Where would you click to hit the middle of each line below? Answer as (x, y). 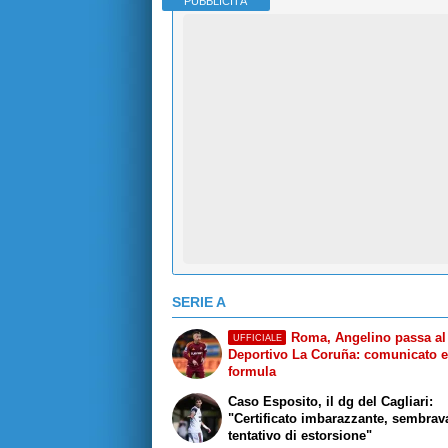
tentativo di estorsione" (300, 435)
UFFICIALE (257, 337)
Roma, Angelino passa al (368, 337)
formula (252, 371)
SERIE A (199, 302)
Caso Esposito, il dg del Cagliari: (331, 401)
